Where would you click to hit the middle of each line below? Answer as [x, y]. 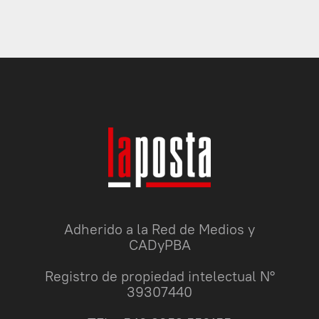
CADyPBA [159, 244]
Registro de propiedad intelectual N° [159, 276]
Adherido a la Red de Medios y [159, 229]
